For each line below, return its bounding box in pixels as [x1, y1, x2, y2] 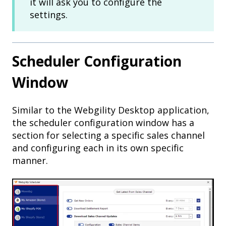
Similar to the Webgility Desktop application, [12, 104, 209, 117]
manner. [12, 154, 48, 167]
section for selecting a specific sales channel [12, 129, 205, 142]
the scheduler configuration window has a [12, 117, 194, 129]
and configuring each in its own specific [12, 142, 184, 154]
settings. [30, 8, 68, 21]
